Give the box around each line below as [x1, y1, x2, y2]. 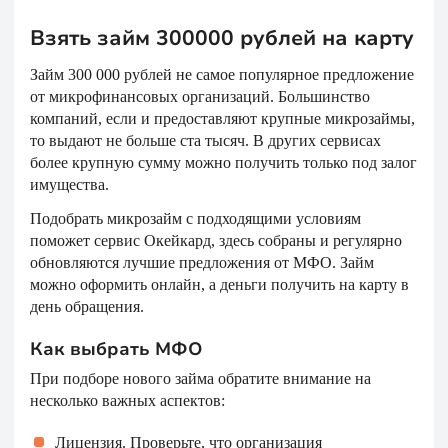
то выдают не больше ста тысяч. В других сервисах [30, 132, 381, 149]
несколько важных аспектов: [30, 392, 225, 409]
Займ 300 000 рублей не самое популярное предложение [30, 66, 414, 83]
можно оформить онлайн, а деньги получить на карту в [30, 276, 409, 293]
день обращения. [30, 298, 144, 315]
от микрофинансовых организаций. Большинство [30, 88, 370, 105]
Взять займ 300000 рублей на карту [30, 24, 414, 52]
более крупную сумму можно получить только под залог [30, 154, 417, 171]
